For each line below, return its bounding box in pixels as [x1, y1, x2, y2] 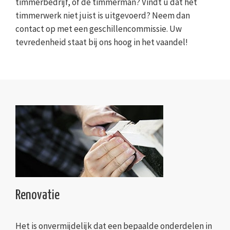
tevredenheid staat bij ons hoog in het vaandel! [15, 36, 188, 48]
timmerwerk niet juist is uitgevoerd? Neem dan [15, 9, 190, 21]
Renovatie [15, 188, 60, 202]
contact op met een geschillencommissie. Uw [15, 23, 182, 34]
